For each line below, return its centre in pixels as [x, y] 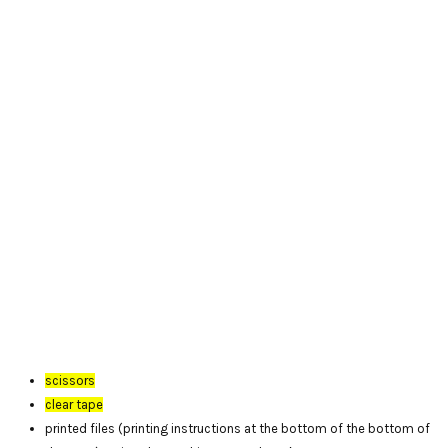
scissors [70, 380]
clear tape [74, 404]
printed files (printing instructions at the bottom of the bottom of [237, 428]
